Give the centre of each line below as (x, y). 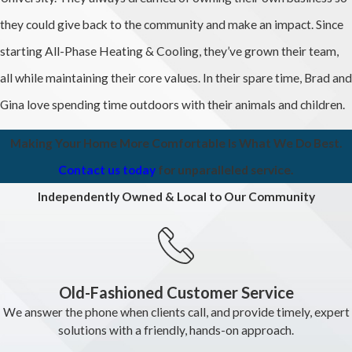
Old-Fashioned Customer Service (176, 292)
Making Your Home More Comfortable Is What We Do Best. (176, 143)
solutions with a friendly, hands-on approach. (176, 330)
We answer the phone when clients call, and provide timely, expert (176, 312)
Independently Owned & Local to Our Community (176, 197)
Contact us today (107, 170)
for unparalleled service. (225, 170)
